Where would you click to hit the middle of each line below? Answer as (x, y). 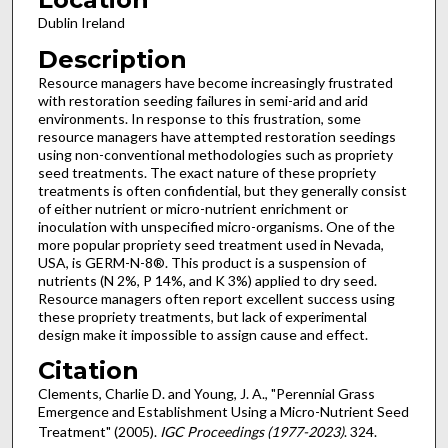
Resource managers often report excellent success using (216, 298)
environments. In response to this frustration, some (199, 118)
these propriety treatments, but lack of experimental (202, 316)
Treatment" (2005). (98, 432)
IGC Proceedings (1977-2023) (251, 432)
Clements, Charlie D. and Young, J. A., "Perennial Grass (206, 394)
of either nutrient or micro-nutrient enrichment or (192, 208)
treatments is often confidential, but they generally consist (222, 190)
